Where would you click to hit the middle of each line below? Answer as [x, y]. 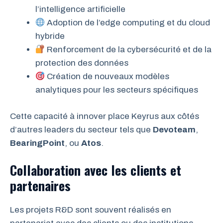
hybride [50, 36]
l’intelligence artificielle [80, 9]
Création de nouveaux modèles [107, 77]
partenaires [40, 186]
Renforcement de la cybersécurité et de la [128, 50]
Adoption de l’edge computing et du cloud [128, 23]
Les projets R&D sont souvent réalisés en [91, 210]
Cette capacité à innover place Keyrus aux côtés [105, 116]
